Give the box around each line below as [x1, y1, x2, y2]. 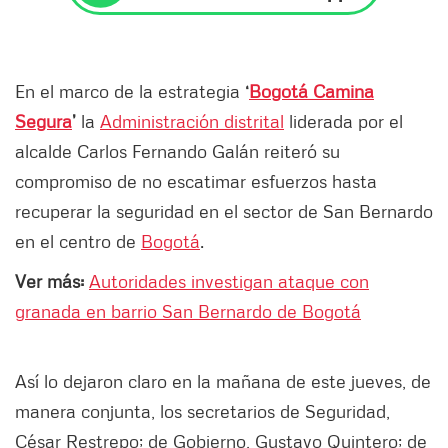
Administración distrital [100, 110, 284, 133]
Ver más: [15, 270, 89, 293]
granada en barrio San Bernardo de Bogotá [15, 300, 361, 323]
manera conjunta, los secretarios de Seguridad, [15, 400, 390, 423]
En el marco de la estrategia [15, 80, 245, 103]
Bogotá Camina [249, 80, 374, 103]
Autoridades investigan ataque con [89, 270, 369, 293]
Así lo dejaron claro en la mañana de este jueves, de [15, 370, 431, 393]
